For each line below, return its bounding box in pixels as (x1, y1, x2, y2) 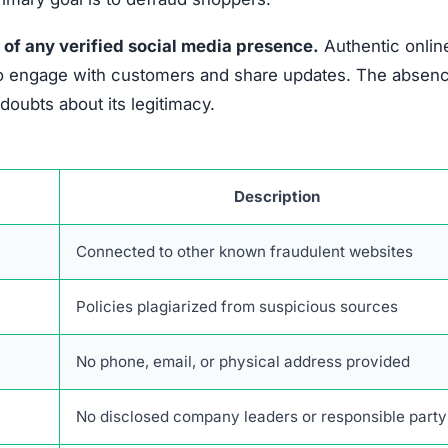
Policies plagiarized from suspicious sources (76, 296, 398, 316)
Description (234, 186, 320, 206)
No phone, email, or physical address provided (76, 351, 410, 371)
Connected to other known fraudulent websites (76, 241, 413, 261)
